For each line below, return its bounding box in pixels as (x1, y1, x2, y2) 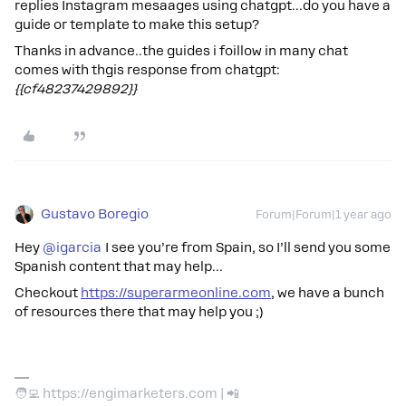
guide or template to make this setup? (14, 17, 259, 32)
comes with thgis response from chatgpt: (14, 63, 280, 77)
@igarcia (43, 240, 101, 255)
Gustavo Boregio (41, 207, 149, 221)
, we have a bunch (271, 285, 384, 300)
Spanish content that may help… (14, 259, 223, 274)
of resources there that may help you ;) (14, 304, 264, 319)
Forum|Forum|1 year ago (256, 208, 391, 221)
